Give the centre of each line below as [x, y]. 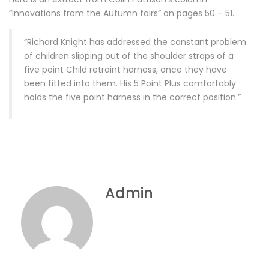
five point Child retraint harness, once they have [125, 69]
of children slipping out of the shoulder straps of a [129, 56]
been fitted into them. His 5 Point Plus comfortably [130, 83]
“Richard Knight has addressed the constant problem [135, 42]
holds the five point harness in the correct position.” [132, 97]
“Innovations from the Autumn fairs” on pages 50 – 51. [122, 13]
